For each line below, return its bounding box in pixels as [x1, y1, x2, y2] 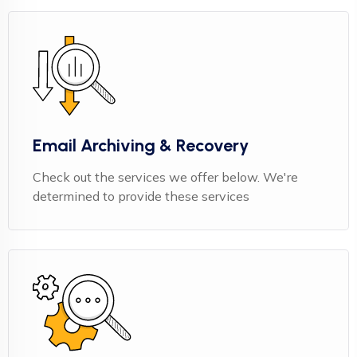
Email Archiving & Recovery [33, 135, 249, 156]
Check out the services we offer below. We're [33, 169, 298, 186]
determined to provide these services [33, 188, 249, 205]
